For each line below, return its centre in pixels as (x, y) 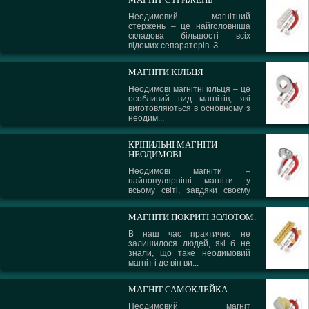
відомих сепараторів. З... (177, 46)
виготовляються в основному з (189, 108)
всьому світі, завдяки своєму (189, 190)
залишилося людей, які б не (189, 243)
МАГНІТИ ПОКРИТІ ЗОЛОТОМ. (192, 217)
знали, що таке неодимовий (189, 253)
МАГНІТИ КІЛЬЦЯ (166, 72)
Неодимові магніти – (189, 171)
